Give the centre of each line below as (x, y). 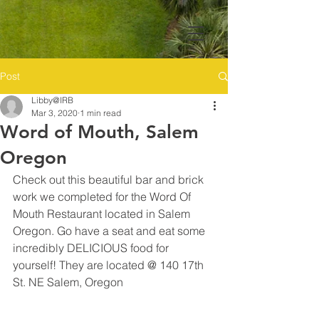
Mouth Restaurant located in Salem (103, 214)
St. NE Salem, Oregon (69, 282)
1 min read (100, 113)
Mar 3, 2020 (54, 113)
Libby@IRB (52, 100)
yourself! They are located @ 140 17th (110, 265)
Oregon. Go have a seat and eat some (110, 231)
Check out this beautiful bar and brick (110, 179)
